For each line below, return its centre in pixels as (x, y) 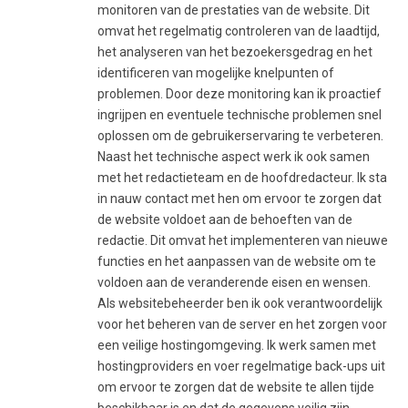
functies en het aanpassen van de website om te (237, 261)
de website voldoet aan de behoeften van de (225, 219)
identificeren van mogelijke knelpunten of (216, 72)
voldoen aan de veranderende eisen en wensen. (234, 282)
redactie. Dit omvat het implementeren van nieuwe (243, 240)
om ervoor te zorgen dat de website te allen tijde (236, 387)
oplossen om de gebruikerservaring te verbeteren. (240, 135)
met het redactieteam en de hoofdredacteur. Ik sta (242, 177)
